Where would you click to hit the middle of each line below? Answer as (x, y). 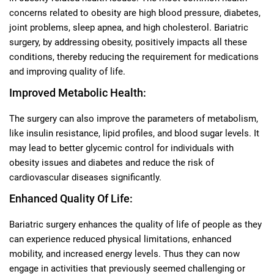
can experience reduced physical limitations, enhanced (120, 239)
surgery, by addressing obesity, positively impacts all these (128, 42)
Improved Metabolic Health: (78, 92)
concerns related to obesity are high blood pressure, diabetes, (135, 13)
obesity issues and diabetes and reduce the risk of (112, 162)
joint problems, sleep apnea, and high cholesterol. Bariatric (129, 27)
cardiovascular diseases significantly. (85, 177)
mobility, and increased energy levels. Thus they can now (124, 254)
